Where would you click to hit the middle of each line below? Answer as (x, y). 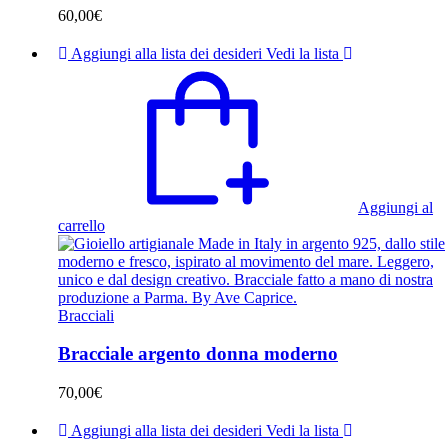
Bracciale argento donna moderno (198, 354)
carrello (81, 225)
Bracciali (86, 315)
